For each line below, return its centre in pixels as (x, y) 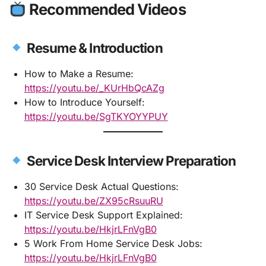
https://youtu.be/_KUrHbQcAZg (94, 88)
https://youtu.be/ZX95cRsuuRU (94, 200)
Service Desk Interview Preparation (130, 160)
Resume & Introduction (93, 48)
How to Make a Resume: (79, 74)
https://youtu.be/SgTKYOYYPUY (96, 117)
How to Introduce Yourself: (84, 102)
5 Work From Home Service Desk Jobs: (113, 243)
